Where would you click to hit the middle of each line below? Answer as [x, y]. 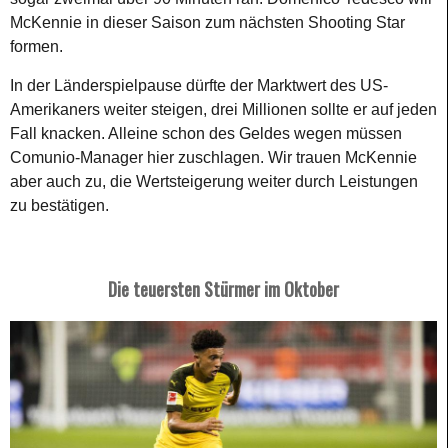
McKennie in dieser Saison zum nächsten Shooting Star [207, 22]
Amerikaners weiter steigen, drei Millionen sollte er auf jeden [223, 109]
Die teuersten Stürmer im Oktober [223, 288]
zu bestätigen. [59, 205]
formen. [36, 46]
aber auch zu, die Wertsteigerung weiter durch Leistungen [214, 181]
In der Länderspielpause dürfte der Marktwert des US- [199, 85]
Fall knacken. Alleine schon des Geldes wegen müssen [206, 133]
